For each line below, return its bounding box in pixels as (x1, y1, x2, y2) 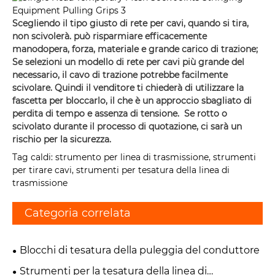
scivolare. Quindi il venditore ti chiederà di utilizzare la (12, 82, 244, 93)
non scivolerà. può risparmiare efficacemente (12, 30, 207, 42)
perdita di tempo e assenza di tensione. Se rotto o (12, 107, 227, 119)
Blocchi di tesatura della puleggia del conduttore (20, 244, 260, 257)
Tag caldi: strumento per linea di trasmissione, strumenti (12, 152, 256, 163)
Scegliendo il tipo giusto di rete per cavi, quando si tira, (12, 17, 249, 29)
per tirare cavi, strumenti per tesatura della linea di (12, 165, 230, 176)
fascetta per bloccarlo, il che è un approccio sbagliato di (12, 95, 252, 106)
